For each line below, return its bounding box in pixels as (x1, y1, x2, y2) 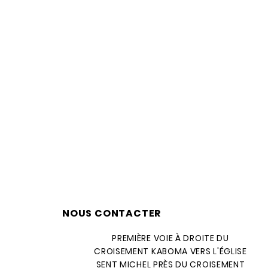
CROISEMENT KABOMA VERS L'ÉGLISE (94, 245, 247, 257)
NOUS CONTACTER (62, 206, 162, 220)
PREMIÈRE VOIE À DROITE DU (112, 232, 229, 244)
